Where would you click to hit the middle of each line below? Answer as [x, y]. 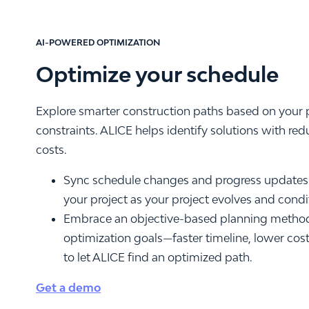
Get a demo [68, 288]
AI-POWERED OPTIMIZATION [99, 43]
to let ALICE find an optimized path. [158, 258]
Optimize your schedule [157, 75]
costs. [51, 150]
